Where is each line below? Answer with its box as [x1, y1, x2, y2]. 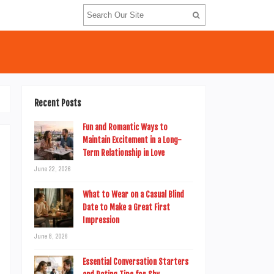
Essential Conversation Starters [83, 257, 188, 267]
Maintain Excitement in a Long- [83, 135, 182, 145]
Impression [83, 215, 119, 225]
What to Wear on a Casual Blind [83, 190, 184, 199]
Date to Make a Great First [83, 202, 170, 212]
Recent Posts [34, 98, 81, 108]
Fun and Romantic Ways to [83, 122, 168, 132]
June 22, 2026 [34, 165, 71, 173]
